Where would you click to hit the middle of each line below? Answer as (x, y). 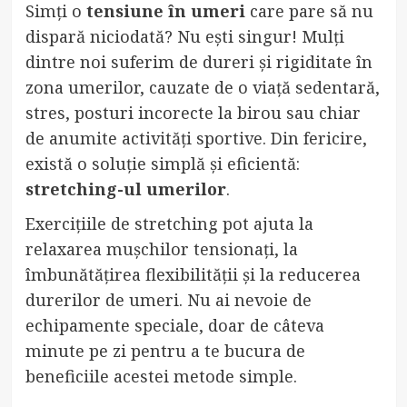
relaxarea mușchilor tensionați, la (161, 248)
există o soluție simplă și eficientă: (162, 163)
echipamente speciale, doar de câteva (174, 325)
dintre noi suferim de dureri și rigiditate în (199, 61)
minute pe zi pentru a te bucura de (165, 350)
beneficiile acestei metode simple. (161, 376)
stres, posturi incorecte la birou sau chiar (193, 112)
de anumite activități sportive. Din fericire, (196, 138)
